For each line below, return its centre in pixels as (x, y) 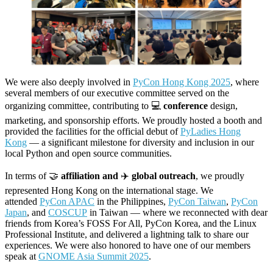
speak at (22, 257)
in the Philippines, (131, 202)
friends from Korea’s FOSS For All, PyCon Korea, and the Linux (131, 224)
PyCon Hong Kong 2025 (182, 82)
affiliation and (91, 176)
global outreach (164, 176)
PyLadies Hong (211, 132)
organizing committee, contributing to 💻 (84, 106)
